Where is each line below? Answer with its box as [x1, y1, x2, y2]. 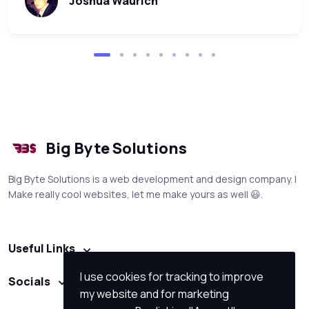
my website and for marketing [80, 286, 229, 301]
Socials [8, 273, 50, 289]
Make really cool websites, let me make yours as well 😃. [8, 188, 263, 201]
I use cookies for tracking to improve [80, 269, 263, 284]
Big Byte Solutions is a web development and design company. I [8, 172, 297, 186]
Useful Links [8, 241, 75, 257]
